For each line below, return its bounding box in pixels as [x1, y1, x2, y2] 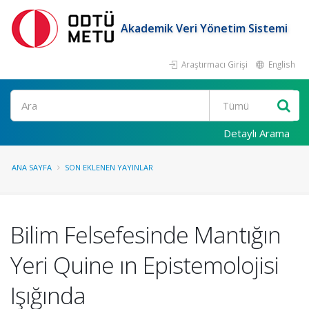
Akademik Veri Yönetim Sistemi [121, 20, 288, 36]
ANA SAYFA [12, 162, 52, 172]
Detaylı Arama [223, 126, 290, 140]
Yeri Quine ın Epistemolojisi [10, 249, 279, 281]
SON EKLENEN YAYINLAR [65, 162, 153, 172]
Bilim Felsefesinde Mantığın [10, 219, 281, 250]
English [266, 59, 295, 70]
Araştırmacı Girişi [179, 59, 248, 70]
